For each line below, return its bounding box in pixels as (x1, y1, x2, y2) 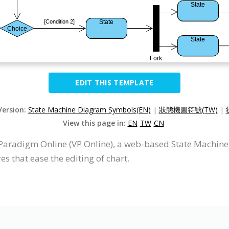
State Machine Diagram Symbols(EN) (28, 105, 151, 114)
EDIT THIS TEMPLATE (75, 78, 154, 87)
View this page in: (62, 118, 128, 128)
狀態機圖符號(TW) (158, 105, 218, 114)
